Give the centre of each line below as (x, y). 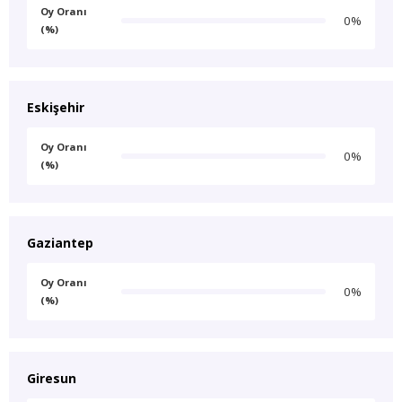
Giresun (52, 378)
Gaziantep (60, 243)
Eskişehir (56, 107)
